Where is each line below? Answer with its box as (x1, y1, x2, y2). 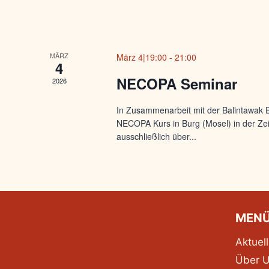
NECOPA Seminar (116, 73, 238, 94)
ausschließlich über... (116, 130, 197, 143)
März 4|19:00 (116, 51, 168, 64)
